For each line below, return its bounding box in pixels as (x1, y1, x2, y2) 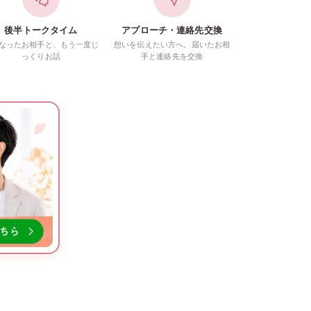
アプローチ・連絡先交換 (121, 24, 222, 35)
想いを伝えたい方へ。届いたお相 (113, 40, 230, 49)
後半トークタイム (4, 24, 78, 35)
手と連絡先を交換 (140, 51, 203, 61)
